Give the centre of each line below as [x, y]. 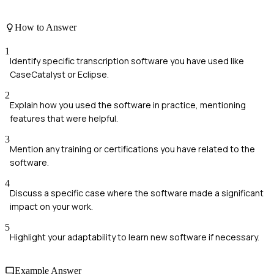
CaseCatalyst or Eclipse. [59, 74]
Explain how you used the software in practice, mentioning [128, 105]
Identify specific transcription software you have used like [127, 61]
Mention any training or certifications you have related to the [132, 149]
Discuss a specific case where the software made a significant [137, 193]
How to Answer [46, 27]
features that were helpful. [64, 118]
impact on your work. [51, 206]
